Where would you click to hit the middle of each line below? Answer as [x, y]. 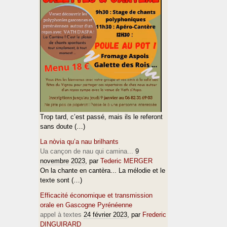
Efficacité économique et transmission [96, 195]
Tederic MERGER [126, 161]
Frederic [154, 215]
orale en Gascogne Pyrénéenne [86, 205]
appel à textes [61, 215]
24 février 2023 [105, 215]
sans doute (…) [63, 126]
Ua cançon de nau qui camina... [87, 151]
